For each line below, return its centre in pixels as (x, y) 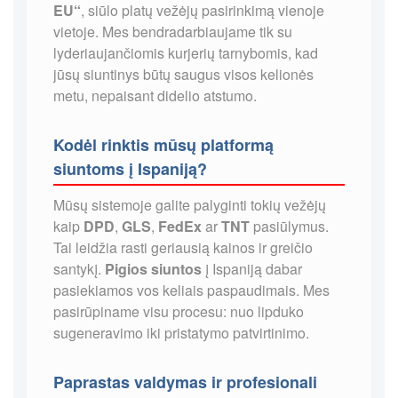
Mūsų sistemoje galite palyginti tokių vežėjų (190, 204)
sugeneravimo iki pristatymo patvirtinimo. (181, 332)
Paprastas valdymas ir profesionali (185, 382)
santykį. (79, 268)
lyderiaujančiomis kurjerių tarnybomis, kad (186, 52)
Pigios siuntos (153, 268)
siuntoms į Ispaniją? (130, 168)
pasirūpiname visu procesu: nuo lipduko (179, 311)
